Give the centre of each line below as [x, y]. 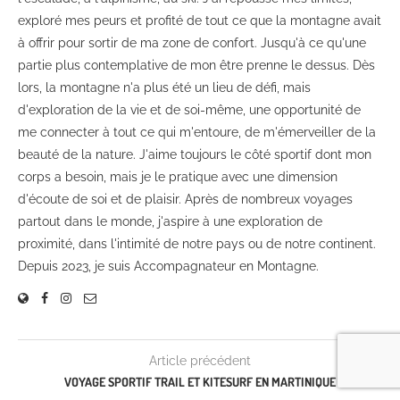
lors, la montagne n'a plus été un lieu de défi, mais [164, 88]
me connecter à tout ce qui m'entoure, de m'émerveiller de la [197, 133]
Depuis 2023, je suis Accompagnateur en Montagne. [168, 267]
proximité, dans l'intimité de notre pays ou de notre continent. [197, 244]
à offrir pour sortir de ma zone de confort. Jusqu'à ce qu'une [192, 43]
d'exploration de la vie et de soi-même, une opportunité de [189, 110]
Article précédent [200, 361]
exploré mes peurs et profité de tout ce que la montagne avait [200, 21]
